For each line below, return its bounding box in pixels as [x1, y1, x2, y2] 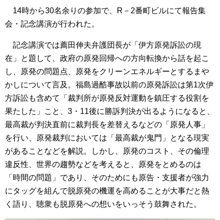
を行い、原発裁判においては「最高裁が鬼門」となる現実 [5, 133, 209, 142]
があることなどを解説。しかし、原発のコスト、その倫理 [5, 146, 209, 155]
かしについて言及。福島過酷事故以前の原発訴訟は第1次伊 [5, 80, 214, 89]
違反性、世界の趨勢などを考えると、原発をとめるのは [5, 160, 201, 168]
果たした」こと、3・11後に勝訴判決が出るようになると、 [5, 107, 215, 115]
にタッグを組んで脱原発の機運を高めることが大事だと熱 [5, 186, 209, 195]
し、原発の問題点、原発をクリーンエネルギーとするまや [5, 67, 209, 76]
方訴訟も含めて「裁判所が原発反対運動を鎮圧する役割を [5, 93, 209, 102]
